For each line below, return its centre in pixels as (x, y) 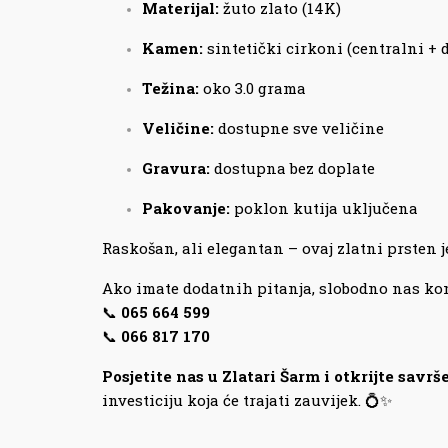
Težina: (170, 88)
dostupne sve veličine (299, 128)
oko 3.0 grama (252, 88)
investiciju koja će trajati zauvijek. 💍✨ (247, 400)
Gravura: (176, 168)
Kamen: (172, 48)
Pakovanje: (186, 208)
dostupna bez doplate (292, 168)
